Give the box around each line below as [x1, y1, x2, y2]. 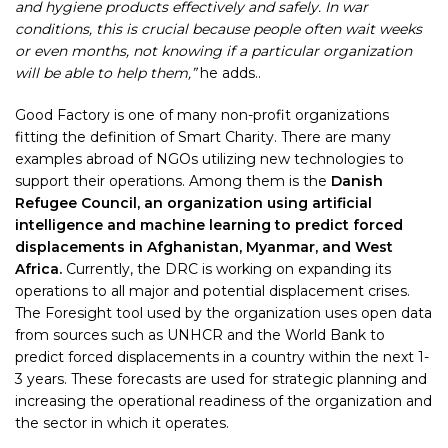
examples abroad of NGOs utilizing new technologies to [15, 150, 404, 168]
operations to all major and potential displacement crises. [15, 282, 410, 300]
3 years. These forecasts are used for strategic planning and [15, 370, 427, 388]
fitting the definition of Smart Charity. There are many [15, 128, 391, 146]
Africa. [15, 260, 62, 278]
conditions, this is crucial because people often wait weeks [15, 20, 422, 38]
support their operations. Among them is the [15, 172, 331, 190]
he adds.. [196, 64, 261, 82]
